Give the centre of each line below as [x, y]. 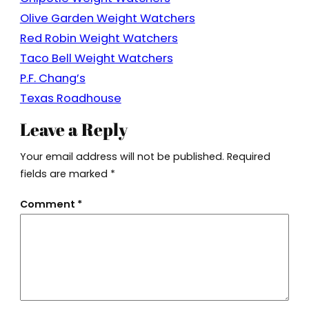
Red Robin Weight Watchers [99, 39]
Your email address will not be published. [122, 156]
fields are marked [65, 173]
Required [248, 156]
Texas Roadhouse [70, 99]
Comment [48, 205]
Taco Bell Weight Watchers [96, 59]
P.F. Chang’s [52, 79]
